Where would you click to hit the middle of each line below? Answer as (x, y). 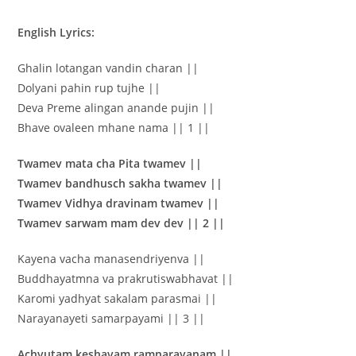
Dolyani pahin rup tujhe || (89, 88)
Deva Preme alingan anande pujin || (116, 108)
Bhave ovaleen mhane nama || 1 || (114, 128)
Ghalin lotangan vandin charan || (108, 68)
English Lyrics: (56, 33)
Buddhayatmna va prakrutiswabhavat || (126, 279)
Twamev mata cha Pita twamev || (110, 164)
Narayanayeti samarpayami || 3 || (112, 319)
